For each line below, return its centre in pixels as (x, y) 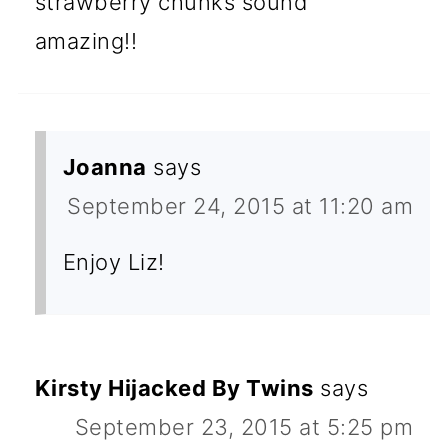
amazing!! (86, 40)
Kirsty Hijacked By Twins (174, 387)
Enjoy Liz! (113, 261)
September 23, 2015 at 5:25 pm (244, 426)
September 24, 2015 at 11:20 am (240, 205)
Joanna (104, 166)
